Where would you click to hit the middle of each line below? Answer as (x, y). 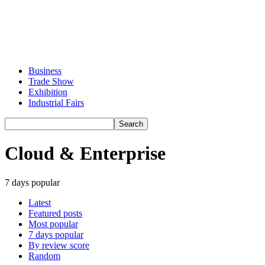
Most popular (53, 224)
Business (45, 71)
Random (44, 256)
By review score (59, 245)
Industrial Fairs (56, 103)
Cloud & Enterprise (85, 153)
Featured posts (55, 213)
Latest (40, 202)
